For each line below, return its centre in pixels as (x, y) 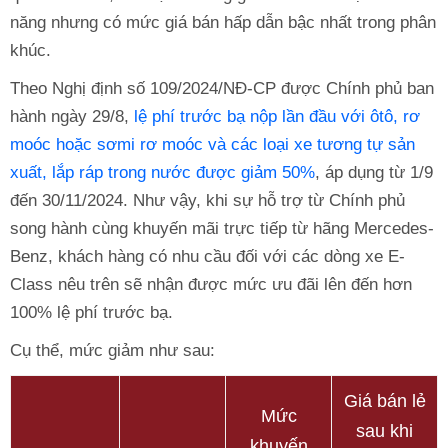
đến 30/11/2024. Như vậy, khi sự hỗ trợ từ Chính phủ (207, 201)
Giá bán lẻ (384, 401)
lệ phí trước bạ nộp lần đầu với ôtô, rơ (277, 117)
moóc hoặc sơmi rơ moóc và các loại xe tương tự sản (212, 145)
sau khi (384, 431)
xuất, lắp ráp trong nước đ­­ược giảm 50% (162, 173)
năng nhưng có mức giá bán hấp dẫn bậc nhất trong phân (223, 23)
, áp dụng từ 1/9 (374, 173)
